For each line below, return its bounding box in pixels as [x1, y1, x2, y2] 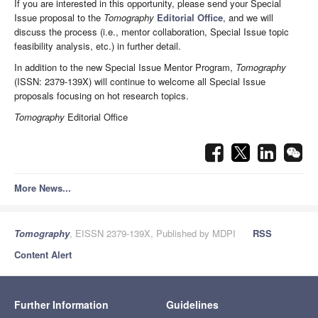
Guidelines [166, 297, 219, 312]
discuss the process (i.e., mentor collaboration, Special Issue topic [14, 24, 289, 38]
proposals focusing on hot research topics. [14, 88, 189, 102]
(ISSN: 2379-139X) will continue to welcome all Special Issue [14, 74, 265, 88]
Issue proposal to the [14, 10, 104, 24]
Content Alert [14, 247, 72, 261]
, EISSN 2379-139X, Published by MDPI [70, 226, 236, 240]
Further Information [14, 297, 109, 312]
